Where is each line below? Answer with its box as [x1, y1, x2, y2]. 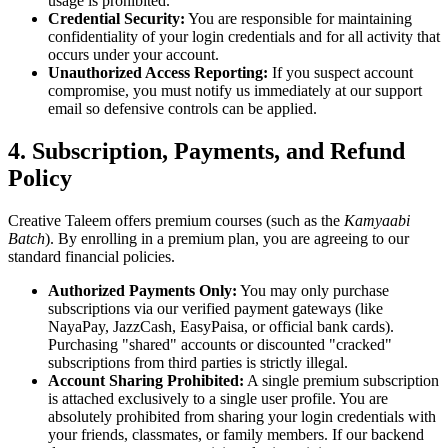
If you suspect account [268, 64, 413, 82]
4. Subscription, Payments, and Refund [8, 137, 405, 164]
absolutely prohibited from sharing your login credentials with [48, 407, 436, 425]
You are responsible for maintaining [185, 10, 412, 28]
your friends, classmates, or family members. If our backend [48, 425, 424, 443]
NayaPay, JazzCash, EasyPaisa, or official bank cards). [48, 317, 394, 335]
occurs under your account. [48, 46, 219, 64]
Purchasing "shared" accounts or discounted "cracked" [48, 335, 392, 353]
